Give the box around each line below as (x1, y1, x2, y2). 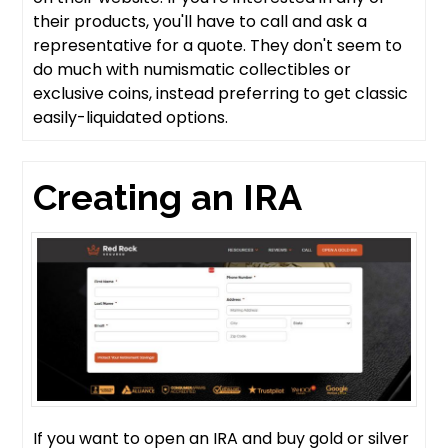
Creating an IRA (33, 175, 303, 218)
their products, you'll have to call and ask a (33, 9, 368, 33)
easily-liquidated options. (33, 105, 229, 129)
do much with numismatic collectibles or (33, 57, 352, 81)
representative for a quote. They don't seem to (33, 33, 403, 57)
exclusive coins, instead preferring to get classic (33, 81, 409, 105)
